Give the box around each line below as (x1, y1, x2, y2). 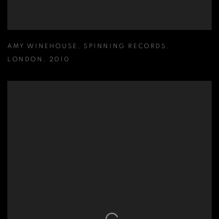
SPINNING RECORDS (84, 43, 167, 50)
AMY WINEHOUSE (7, 43, 78, 50)
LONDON (7, 56, 44, 63)
